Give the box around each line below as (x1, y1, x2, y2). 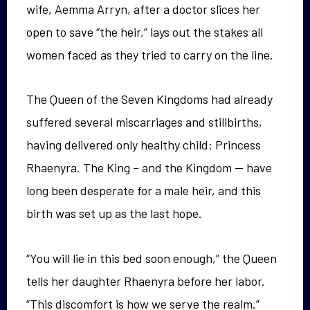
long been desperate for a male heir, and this (26, 183, 261, 199)
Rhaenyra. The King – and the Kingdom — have (26, 160, 272, 176)
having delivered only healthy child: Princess (26, 137, 261, 153)
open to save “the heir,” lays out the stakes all (26, 24, 263, 39)
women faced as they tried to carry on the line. (26, 46, 273, 62)
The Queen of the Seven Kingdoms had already (26, 91, 273, 107)
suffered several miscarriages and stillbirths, (26, 114, 262, 130)
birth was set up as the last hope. (26, 206, 202, 221)
